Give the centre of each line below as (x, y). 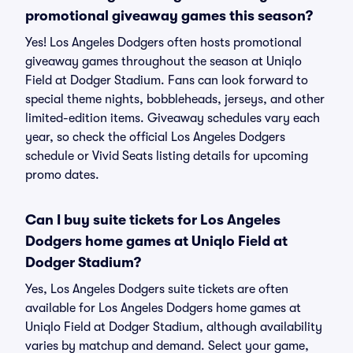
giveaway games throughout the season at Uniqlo (163, 61)
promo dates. (62, 175)
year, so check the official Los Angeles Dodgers (155, 137)
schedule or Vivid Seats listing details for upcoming (167, 156)
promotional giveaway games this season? (169, 16)
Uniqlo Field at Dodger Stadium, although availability (174, 327)
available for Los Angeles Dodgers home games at (163, 308)
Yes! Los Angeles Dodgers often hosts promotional (163, 43)
